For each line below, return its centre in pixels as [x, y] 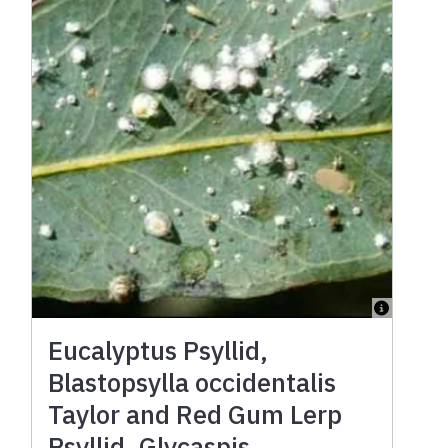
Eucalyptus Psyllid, [158, 349]
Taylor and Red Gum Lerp [195, 413]
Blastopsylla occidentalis [192, 381]
